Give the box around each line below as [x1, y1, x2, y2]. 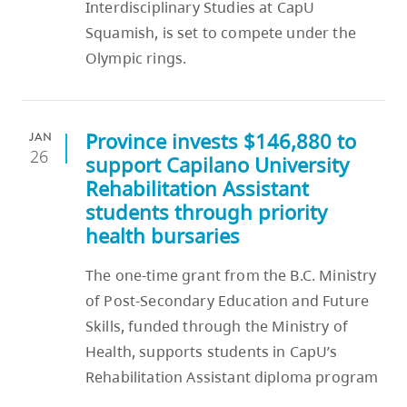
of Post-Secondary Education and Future [85, 291, 370, 312]
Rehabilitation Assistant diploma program [85, 367, 379, 388]
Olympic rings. [85, 48, 187, 69]
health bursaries [85, 223, 240, 250]
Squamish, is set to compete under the [85, 23, 356, 44]
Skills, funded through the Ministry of [85, 316, 349, 337]
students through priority [85, 199, 327, 226]
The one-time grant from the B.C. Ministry [85, 265, 377, 286]
